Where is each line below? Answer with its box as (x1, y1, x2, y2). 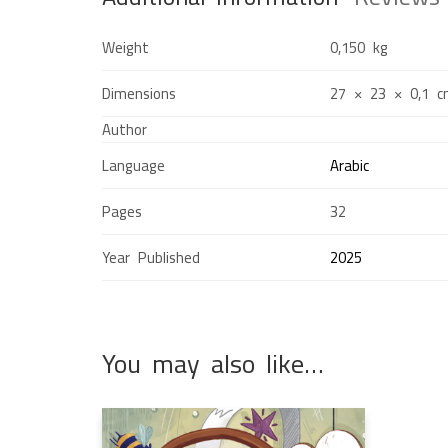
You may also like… (102, 338, 324, 388)
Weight (102, 32, 149, 62)
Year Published (102, 242, 200, 272)
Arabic (330, 150, 369, 180)
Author (102, 114, 147, 144)
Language (102, 150, 165, 180)
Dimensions (102, 78, 176, 108)
